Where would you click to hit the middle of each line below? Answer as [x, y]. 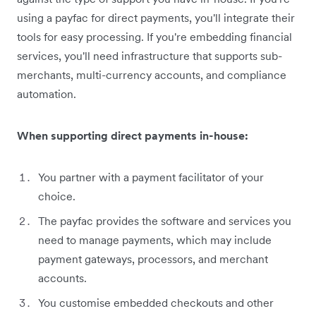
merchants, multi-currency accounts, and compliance [152, 74]
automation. [47, 93]
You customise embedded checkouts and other [156, 302]
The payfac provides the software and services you [165, 220]
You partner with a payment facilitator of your [151, 177]
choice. [57, 196]
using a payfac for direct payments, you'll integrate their [156, 17]
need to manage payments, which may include [155, 239]
